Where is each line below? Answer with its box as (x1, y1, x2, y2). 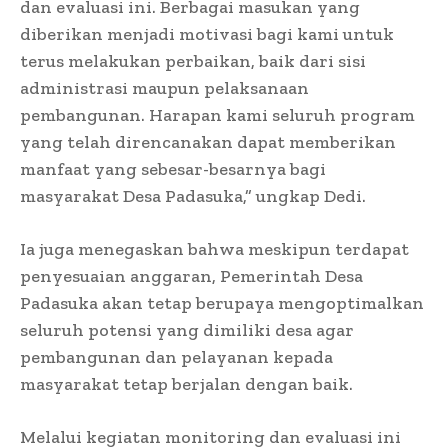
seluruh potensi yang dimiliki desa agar (20, 318, 354, 341)
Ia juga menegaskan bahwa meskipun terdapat (20, 237, 409, 260)
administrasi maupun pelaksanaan (20, 76, 309, 99)
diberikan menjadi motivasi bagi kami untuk (20, 22, 394, 45)
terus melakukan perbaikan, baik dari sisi (20, 49, 366, 72)
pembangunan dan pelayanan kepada (20, 345, 333, 368)
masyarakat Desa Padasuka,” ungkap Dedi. (20, 184, 366, 207)
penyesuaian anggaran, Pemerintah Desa (20, 264, 363, 287)
